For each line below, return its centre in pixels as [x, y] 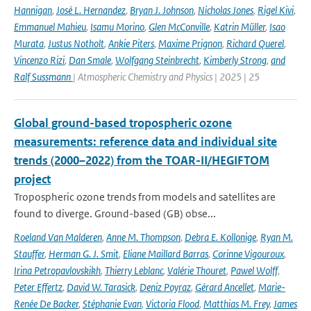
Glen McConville [179, 27]
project [32, 179]
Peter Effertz [38, 287]
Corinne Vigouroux [248, 254]
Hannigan [33, 10]
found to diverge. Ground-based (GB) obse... [115, 213]
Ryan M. [277, 237]
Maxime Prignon [190, 43]
